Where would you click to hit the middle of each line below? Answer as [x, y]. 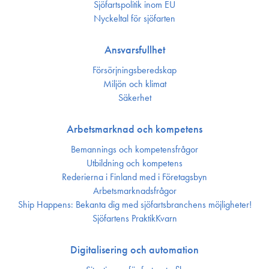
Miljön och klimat [134, 84]
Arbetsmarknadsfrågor [134, 191]
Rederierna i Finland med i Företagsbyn [134, 177]
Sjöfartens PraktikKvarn [134, 218]
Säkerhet [134, 98]
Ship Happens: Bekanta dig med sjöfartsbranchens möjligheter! [134, 204]
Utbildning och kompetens [134, 163]
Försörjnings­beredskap [134, 70]
